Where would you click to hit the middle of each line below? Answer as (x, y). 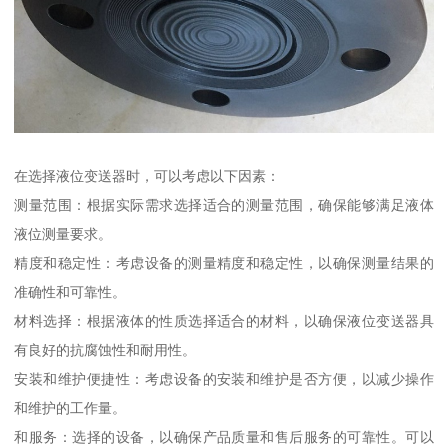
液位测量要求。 (63, 233)
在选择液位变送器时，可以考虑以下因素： (147, 175)
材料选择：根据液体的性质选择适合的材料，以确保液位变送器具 (224, 320)
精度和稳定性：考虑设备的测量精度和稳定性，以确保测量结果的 (224, 262)
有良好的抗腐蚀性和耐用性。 (105, 349)
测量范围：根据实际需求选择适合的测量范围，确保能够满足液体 (224, 204)
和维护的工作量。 (70, 407)
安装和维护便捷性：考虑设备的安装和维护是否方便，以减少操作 (224, 378)
